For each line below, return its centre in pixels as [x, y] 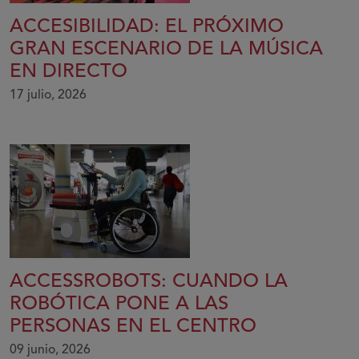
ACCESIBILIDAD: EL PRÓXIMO [147, 27]
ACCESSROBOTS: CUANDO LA [149, 282]
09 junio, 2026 [50, 350]
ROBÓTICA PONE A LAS [119, 304]
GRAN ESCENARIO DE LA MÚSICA [166, 49]
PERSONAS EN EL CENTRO [133, 327]
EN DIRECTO [69, 72]
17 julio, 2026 [48, 95]
